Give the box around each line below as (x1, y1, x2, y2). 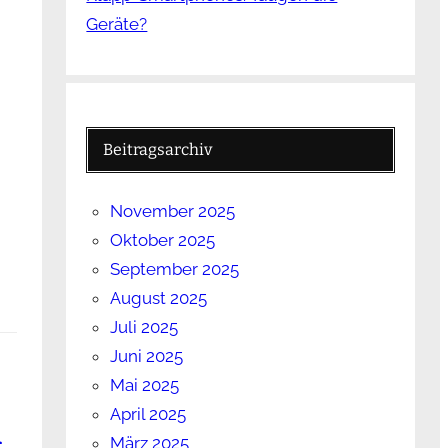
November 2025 (110, 201, 236, 222)
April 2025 (110, 404, 187, 425)
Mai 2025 (110, 375, 180, 396)
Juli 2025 (110, 317, 179, 338)
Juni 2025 (110, 346, 184, 367)
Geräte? (86, 14, 148, 35)
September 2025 (110, 259, 240, 280)
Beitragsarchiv (103, 140, 213, 160)
